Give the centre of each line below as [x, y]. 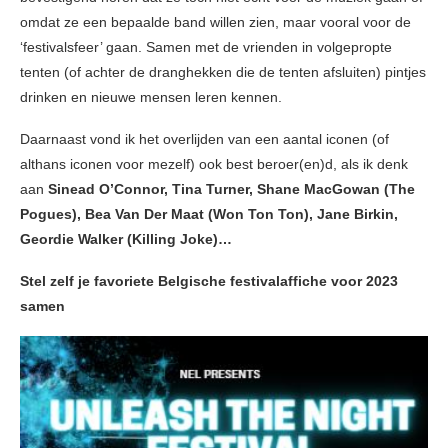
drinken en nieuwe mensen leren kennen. [151, 97]
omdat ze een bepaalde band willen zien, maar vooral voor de [215, 22]
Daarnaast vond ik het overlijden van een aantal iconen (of [204, 139]
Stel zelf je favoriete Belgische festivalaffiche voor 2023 [209, 281]
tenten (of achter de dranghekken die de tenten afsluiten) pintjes [223, 72]
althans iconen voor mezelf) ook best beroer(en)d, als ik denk [214, 164]
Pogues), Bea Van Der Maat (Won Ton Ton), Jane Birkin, [209, 214]
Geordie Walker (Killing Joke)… [126, 239]
